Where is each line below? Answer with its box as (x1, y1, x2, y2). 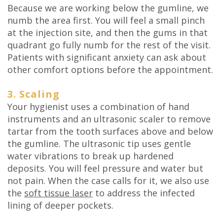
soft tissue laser (24, 187, 93, 199)
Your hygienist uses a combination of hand (7, 101, 189, 113)
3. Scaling (7, 87, 60, 101)
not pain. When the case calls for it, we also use (7, 175, 209, 187)
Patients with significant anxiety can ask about (7, 51, 206, 64)
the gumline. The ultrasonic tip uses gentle (7, 138, 191, 150)
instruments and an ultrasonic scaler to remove (7, 113, 211, 125)
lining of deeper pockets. (7, 199, 113, 212)
